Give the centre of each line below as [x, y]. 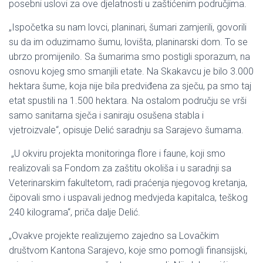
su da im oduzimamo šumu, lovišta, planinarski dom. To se [128, 42]
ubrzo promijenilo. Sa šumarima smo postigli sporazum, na [129, 56]
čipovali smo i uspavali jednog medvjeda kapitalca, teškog [128, 197]
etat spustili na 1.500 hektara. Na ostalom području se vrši [128, 100]
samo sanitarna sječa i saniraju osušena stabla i [106, 115]
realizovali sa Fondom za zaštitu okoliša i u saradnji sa [120, 168]
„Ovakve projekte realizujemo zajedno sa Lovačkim [114, 235]
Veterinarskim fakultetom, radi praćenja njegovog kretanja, [128, 183]
